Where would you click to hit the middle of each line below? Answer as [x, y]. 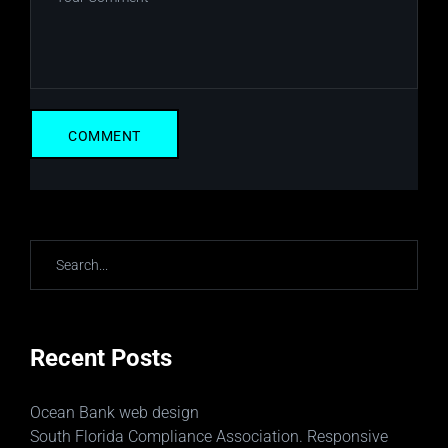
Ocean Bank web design [114, 412]
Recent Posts [101, 358]
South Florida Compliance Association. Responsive [209, 436]
